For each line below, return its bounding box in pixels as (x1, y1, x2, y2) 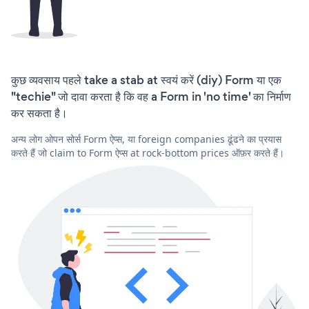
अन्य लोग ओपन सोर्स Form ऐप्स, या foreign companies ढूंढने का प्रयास (11, 132, 281, 146)
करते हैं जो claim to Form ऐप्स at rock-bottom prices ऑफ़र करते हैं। (11, 146, 284, 159)
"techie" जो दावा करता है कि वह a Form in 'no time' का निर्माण (11, 88, 291, 105)
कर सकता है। (11, 104, 68, 121)
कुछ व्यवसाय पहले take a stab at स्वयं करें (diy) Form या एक (11, 71, 281, 88)
